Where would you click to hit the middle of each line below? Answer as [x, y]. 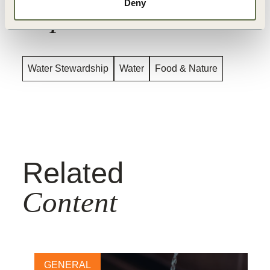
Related [73, 173]
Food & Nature [186, 69]
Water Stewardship [68, 69]
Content [70, 202]
